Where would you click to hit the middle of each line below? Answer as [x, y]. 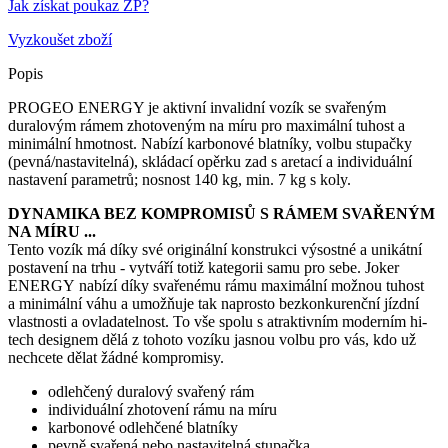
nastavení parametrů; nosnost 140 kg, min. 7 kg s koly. [179, 179]
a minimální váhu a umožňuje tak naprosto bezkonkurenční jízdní [213, 303]
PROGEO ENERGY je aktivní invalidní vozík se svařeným [197, 107]
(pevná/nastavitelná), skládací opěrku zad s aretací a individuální [210, 161]
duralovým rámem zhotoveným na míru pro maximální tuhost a [206, 125]
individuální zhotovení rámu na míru [162, 409]
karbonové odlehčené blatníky [143, 427]
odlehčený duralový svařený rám [151, 391]
